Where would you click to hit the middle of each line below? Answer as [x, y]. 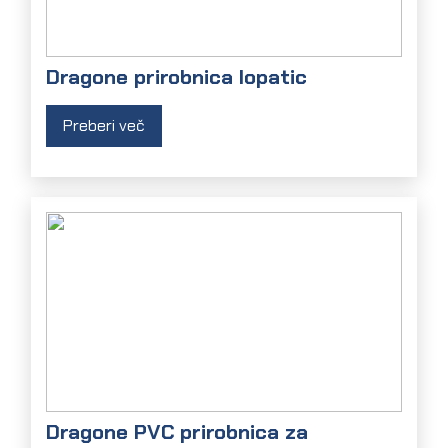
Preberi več [104, 126]
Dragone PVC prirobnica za [177, 431]
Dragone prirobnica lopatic [177, 77]
